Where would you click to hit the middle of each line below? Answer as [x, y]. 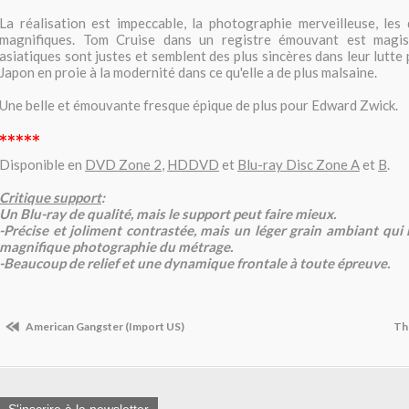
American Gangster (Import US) [104, 326]
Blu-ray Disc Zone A [299, 164]
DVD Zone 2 [123, 164]
